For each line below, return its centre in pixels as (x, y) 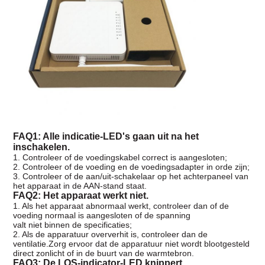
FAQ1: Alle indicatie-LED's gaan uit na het (106, 137)
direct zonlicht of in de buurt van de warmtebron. (103, 253)
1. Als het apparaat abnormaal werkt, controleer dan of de (121, 206)
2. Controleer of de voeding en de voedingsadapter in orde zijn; (131, 167)
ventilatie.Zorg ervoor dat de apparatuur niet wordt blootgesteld (131, 244)
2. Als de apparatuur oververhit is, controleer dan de (110, 235)
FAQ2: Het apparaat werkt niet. (80, 196)
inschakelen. (41, 147)
